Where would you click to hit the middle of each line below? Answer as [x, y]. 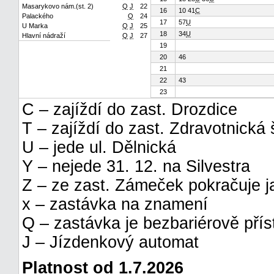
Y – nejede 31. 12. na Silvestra [136, 166]
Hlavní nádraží [44, 35]
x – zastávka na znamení [115, 204]
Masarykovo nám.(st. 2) [58, 6]
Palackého [38, 16]
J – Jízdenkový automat [110, 242]
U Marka [35, 26]
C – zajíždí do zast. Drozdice [130, 109]
